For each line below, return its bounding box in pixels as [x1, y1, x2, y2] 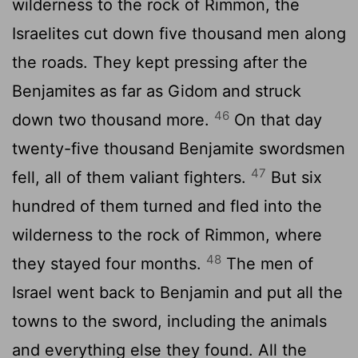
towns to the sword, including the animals [12, 312, 327, 332]
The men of [221, 254, 313, 274]
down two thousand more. [12, 110, 214, 130]
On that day [229, 110, 322, 130]
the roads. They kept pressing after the [12, 53, 308, 73]
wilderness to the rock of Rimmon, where [12, 225, 322, 245]
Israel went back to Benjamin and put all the [12, 283, 343, 303]
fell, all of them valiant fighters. [12, 168, 251, 188]
